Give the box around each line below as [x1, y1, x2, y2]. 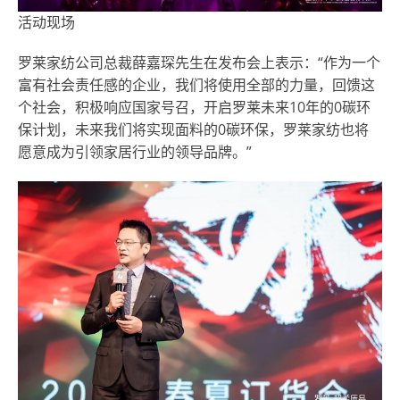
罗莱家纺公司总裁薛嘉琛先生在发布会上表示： [18, 53, 318, 73]
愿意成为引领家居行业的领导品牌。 [18, 142, 246, 162]
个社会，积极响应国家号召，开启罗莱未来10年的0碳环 [18, 97, 371, 118]
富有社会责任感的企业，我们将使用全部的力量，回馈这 [18, 75, 375, 96]
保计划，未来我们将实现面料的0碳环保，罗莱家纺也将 [18, 120, 369, 140]
